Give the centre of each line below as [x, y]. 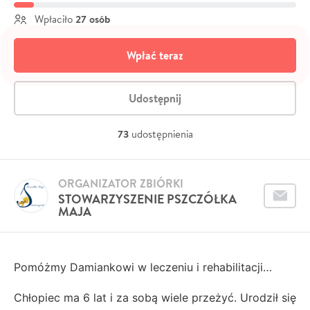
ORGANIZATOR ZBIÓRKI [121, 183]
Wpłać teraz [155, 55]
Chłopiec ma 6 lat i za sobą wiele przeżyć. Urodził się [155, 297]
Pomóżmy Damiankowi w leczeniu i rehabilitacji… [143, 267]
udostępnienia [162, 134]
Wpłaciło [54, 19]
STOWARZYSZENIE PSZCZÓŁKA [147, 199]
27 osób [93, 19]
